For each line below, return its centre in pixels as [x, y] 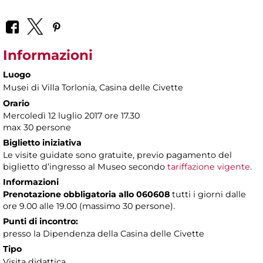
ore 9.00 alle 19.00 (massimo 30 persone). [89, 206]
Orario [16, 103]
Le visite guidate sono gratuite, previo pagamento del [117, 155]
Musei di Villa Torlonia [49, 87]
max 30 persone [37, 127]
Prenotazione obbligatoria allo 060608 [86, 194]
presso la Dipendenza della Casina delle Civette [104, 233]
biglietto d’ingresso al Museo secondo [85, 166]
